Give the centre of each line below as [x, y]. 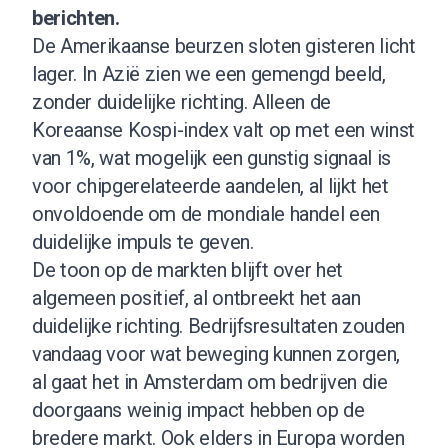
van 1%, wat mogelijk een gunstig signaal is [211, 157]
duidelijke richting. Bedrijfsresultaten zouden [218, 325]
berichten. [76, 17]
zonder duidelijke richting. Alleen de [182, 101]
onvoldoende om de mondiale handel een [206, 213]
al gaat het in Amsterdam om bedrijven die [210, 381]
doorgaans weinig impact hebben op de [198, 409]
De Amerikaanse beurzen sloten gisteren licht [224, 45]
